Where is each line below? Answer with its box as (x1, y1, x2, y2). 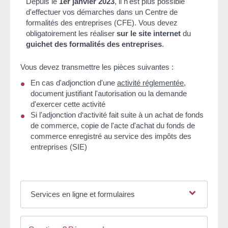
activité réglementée (117, 78, 184, 88)
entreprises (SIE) (31, 142, 87, 152)
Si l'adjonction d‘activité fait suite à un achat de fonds (31, 110, 204, 120)
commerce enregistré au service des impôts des (31, 132, 191, 141)
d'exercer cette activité (31, 100, 105, 109)
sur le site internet (117, 28, 181, 38)
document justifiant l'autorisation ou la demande (31, 89, 187, 98)
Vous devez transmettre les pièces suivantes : (20, 62, 174, 71)
